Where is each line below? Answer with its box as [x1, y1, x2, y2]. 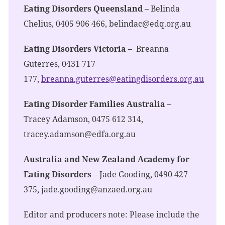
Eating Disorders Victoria [24, 43, 126, 54]
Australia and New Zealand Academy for [24, 154, 189, 165]
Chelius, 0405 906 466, [24, 18, 109, 29]
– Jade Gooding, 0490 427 [91, 169, 188, 180]
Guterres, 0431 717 [24, 58, 95, 69]
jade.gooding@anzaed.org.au [41, 184, 152, 195]
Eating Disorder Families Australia [24, 98, 165, 109]
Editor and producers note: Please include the [24, 209, 199, 220]
